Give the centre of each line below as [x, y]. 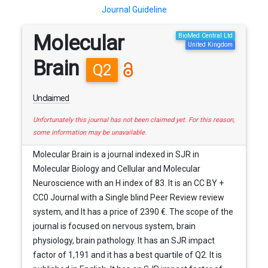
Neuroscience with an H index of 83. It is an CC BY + [128, 183]
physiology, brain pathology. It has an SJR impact [124, 241]
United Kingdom [210, 44]
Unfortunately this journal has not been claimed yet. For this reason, [133, 120]
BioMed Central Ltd [205, 35]
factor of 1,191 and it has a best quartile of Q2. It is [127, 255]
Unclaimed [51, 98]
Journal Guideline [134, 9]
